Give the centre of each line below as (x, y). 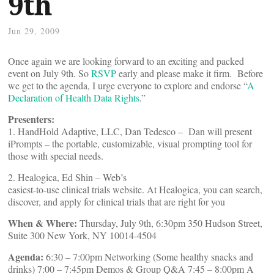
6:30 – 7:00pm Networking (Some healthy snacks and (148, 257)
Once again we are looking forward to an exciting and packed (126, 61)
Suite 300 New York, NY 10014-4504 (82, 235)
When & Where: (43, 223)
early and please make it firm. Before (190, 73)
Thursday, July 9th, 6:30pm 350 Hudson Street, (170, 223)
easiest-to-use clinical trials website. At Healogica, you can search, (135, 189)
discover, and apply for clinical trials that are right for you (117, 202)
